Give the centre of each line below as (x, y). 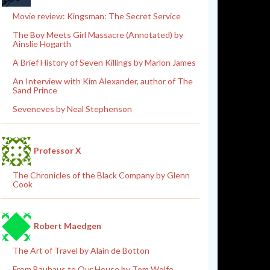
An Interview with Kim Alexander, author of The (103, 81)
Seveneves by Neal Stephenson (72, 108)
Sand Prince (35, 90)
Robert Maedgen (67, 225)
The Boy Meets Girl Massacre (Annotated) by (98, 34)
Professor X (58, 150)
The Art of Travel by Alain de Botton (81, 250)
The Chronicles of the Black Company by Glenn (101, 175)
